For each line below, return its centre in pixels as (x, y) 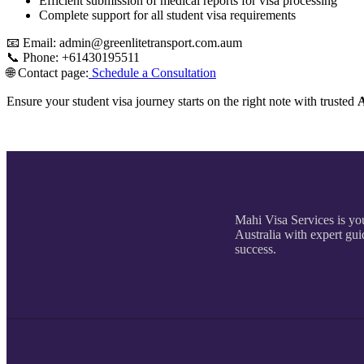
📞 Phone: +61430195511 (73, 57)
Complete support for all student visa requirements (167, 15)
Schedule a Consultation (152, 72)
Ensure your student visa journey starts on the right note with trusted (182, 101)
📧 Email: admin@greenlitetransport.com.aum (124, 42)
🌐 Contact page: (48, 72)
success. (256, 249)
